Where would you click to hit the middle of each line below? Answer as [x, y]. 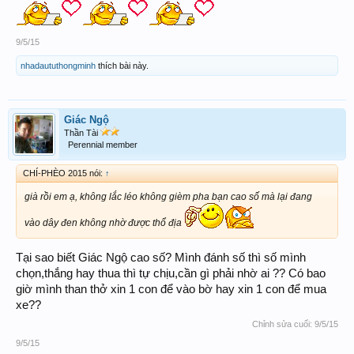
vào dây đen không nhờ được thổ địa [104, 222]
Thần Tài [82, 132]
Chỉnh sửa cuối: [283, 324]
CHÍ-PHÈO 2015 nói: [64, 173]
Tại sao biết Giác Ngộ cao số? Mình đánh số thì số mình [161, 258]
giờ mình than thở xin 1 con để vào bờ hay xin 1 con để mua [171, 290]
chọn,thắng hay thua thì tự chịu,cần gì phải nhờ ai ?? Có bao [171, 274]
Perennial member [103, 144]
